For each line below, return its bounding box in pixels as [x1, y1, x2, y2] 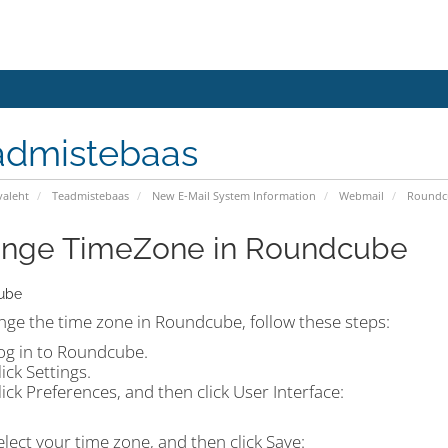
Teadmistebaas [51, 188, 129, 203]
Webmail [338, 188, 384, 203]
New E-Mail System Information [151, 188, 316, 203]
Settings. [25, 360, 91, 383]
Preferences [25, 380, 117, 403]
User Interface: [232, 380, 344, 403]
